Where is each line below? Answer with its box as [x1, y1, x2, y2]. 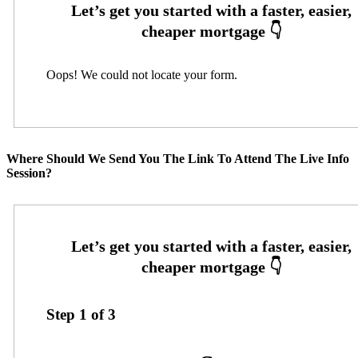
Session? [6, 166, 52, 181]
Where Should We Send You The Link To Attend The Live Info [6, 152, 349, 166]
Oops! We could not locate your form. [46, 68, 237, 82]
